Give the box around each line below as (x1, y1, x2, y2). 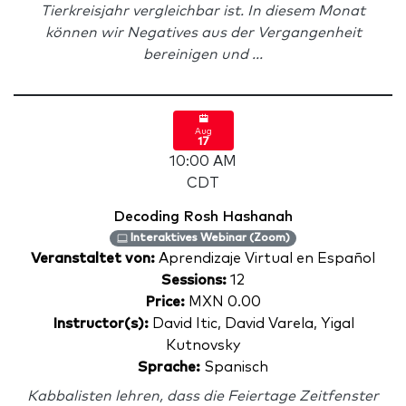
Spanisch (200, 360, 268, 374)
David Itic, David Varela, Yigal (148, 316, 354, 331)
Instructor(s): (52, 316, 149, 331)
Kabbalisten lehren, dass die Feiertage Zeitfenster (27, 389, 379, 403)
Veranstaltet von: (31, 251, 159, 266)
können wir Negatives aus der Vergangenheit (44, 25, 362, 40)
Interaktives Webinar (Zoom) (127, 233, 290, 244)
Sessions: (161, 273, 227, 287)
